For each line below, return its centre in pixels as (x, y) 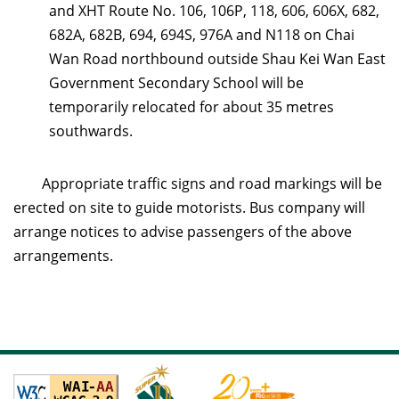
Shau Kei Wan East (324, 59)
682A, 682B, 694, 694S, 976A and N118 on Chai (202, 35)
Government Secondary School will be (176, 83)
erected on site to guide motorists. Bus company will (189, 208)
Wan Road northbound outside (155, 59)
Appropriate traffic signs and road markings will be (198, 183)
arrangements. (63, 256)
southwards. (91, 131)
